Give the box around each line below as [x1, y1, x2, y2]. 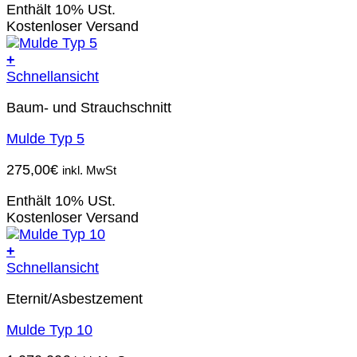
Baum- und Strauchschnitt [6, 99, 171, 116]
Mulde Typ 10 [6, 321, 92, 338]
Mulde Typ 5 [6, 130, 84, 147]
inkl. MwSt [62, 163, 116, 177]
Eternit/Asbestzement [6, 290, 143, 307]
